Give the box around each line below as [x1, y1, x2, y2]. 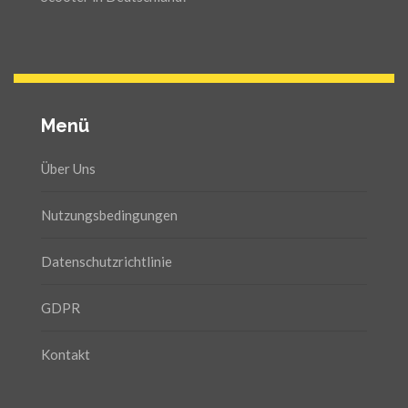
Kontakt [41, 345, 90, 362]
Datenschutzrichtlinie [41, 252, 172, 270]
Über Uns [41, 159, 96, 177]
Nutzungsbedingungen [41, 206, 178, 223]
